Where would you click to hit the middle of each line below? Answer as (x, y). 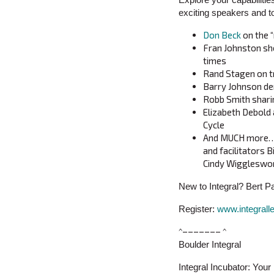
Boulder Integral (210, 245)
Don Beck (222, 35)
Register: (198, 209)
